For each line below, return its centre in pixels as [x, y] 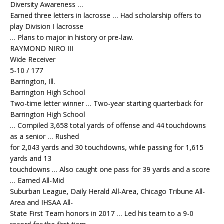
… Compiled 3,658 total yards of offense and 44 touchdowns [108, 125]
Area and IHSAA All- [41, 202]
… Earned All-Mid [37, 180]
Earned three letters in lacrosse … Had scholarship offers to [106, 15]
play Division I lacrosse [47, 26]
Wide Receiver [33, 59]
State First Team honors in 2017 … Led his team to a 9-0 [102, 213]
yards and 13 [31, 158]
